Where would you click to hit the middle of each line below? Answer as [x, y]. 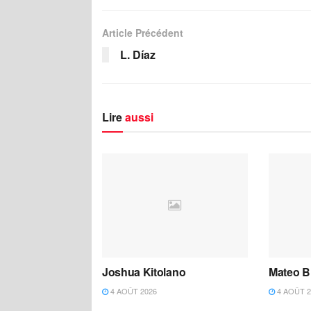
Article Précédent [143, 32]
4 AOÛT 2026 [133, 291]
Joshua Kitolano [144, 271]
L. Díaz [138, 54]
